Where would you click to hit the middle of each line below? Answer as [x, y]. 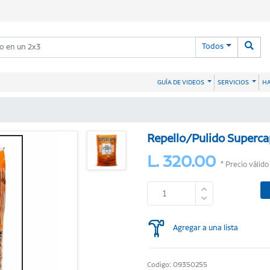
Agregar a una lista [206, 228]
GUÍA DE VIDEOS [181, 82]
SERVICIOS [234, 82]
